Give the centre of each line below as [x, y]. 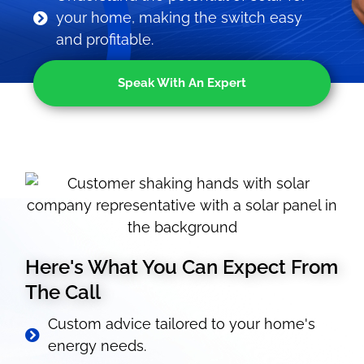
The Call [63, 292]
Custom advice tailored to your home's [181, 324]
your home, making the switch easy [179, 17]
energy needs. [97, 346]
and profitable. [104, 39]
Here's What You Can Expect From [182, 267]
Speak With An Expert [182, 83]
